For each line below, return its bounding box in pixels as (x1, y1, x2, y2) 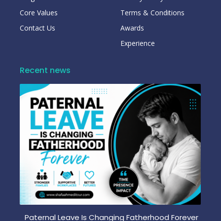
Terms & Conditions (120, 7, 184, 17)
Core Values (20, 7, 58, 17)
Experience (120, 38, 155, 48)
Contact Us (20, 23, 55, 33)
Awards (120, 23, 144, 33)
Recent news (20, 64, 71, 76)
